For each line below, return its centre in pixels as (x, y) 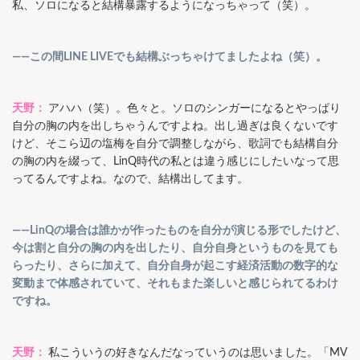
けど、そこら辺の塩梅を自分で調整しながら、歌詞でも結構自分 (175, 143)
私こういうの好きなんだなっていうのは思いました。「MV (198, 352)
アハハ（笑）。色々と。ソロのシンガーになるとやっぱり (194, 108)
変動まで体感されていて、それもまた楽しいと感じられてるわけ (175, 283)
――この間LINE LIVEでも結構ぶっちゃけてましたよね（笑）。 (170, 57)
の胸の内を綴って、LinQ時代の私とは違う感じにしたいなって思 (176, 161)
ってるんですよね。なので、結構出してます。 (130, 179)
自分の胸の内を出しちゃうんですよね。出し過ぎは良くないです (175, 126)
